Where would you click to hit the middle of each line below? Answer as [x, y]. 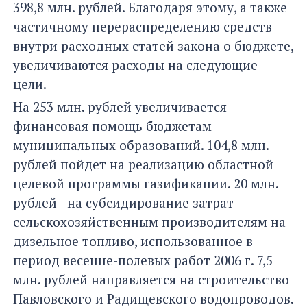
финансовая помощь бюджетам [112, 125]
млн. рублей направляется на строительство [151, 279]
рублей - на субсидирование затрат [123, 202]
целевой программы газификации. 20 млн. [146, 183]
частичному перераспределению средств [143, 26]
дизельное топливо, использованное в [133, 241]
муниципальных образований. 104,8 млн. [141, 145]
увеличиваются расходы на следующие [135, 64]
